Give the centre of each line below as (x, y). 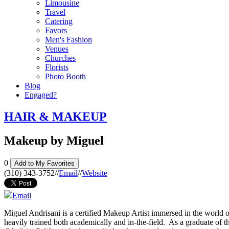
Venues (57, 49)
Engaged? (41, 95)
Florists (57, 67)
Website (95, 173)
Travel (55, 12)
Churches (60, 58)
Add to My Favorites (44, 163)
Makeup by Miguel (54, 140)
